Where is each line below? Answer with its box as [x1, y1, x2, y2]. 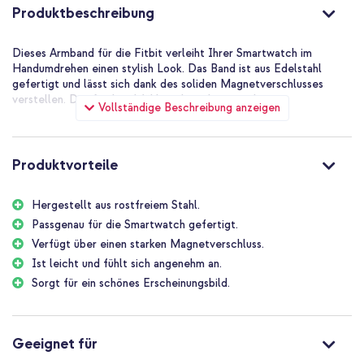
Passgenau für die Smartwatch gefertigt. [32, 217, 238, 232]
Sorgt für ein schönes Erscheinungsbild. [32, 275, 230, 290]
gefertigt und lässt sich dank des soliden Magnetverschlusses [12, 76, 323, 91]
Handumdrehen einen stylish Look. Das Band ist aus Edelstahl [12, 61, 322, 76]
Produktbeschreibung [12, 3, 154, 23]
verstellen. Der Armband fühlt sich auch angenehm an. [12, 92, 285, 106]
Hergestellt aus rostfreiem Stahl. [32, 197, 200, 212]
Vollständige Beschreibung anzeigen [97, 100, 280, 115]
